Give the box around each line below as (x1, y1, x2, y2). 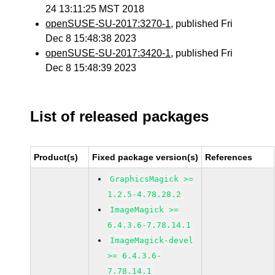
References (205, 152, 253, 162)
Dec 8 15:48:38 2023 (45, 33, 137, 44)
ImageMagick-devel (110, 236, 194, 245)
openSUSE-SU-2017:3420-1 (45, 48, 171, 58)
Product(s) (34, 152, 79, 162)
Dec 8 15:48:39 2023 (45, 63, 137, 73)
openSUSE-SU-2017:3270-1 (45, 18, 171, 29)
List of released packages (30, 108, 209, 125)
